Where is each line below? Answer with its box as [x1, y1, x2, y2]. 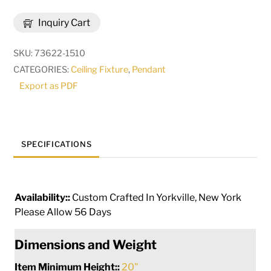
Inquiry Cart [36, 17, 91, 29]
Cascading [13, 57, 61, 69]
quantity [13, 122, 50, 134]
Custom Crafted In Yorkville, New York [72, 191, 242, 203]
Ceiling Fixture [71, 64, 129, 76]
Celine [13, 8, 41, 20]
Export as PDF [19, 80, 79, 92]
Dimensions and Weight [15, 237, 157, 252]
